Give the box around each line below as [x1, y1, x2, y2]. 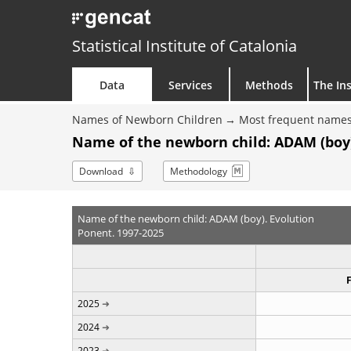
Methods [244, 78, 293, 92]
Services [168, 78, 212, 92]
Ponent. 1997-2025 [77, 225, 164, 240]
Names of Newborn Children [72, 112, 223, 127]
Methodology [170, 165, 227, 178]
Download [79, 165, 123, 178]
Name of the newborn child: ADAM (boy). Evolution [77, 211, 314, 226]
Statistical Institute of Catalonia [72, 35, 297, 56]
